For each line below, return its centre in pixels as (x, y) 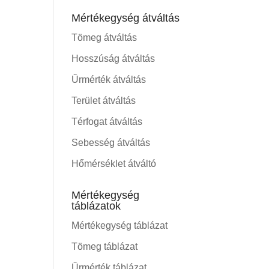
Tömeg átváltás (104, 38)
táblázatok (96, 206)
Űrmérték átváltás (109, 80)
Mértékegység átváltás (126, 18)
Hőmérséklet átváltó (114, 164)
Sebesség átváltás (111, 143)
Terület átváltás (104, 101)
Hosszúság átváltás (113, 59)
